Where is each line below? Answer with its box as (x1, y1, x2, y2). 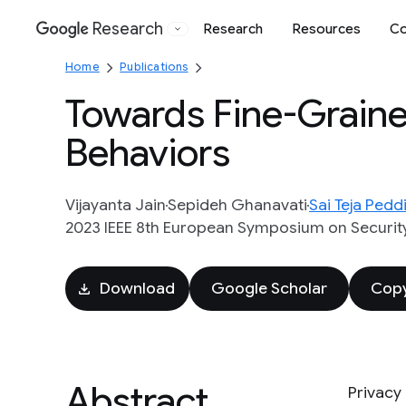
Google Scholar (211, 278, 327, 298)
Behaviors (65, 129, 230, 177)
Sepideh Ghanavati (168, 195, 307, 215)
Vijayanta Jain (65, 195, 166, 215)
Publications (120, 60, 188, 73)
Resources (292, 20, 361, 37)
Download (100, 278, 175, 298)
